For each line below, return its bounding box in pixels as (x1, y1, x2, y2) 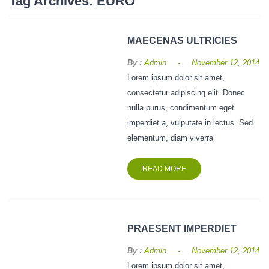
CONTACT (16, 102, 63, 112)
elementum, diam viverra (127, 134, 214, 143)
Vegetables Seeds (22, 7, 91, 16)
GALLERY (16, 150, 61, 160)
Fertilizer (22, 79, 55, 88)
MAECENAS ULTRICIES (127, 35, 238, 46)
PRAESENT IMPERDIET (127, 223, 237, 234)
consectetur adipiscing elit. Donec (127, 89, 246, 98)
